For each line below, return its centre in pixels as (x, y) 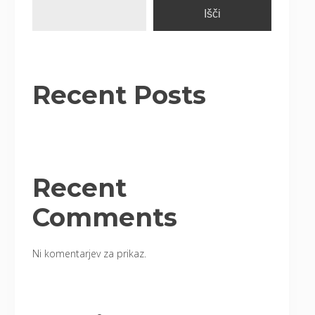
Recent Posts (119, 95)
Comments (105, 217)
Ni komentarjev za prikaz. (89, 253)
